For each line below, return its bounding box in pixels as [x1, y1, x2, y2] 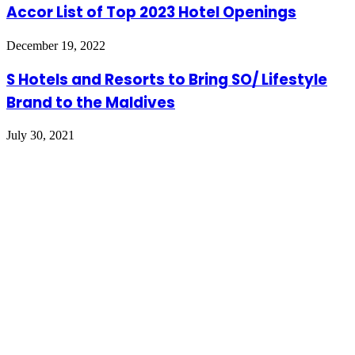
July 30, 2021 [6, 128, 74, 143]
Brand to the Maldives [6, 91, 175, 113]
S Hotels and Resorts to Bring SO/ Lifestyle [6, 68, 327, 90]
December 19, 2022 [6, 38, 105, 52]
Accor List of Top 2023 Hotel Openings [6, 2, 296, 24]
